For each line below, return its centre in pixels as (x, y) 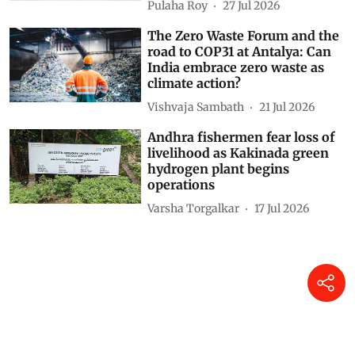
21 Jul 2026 (287, 107)
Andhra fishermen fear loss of (241, 137)
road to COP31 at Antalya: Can (240, 52)
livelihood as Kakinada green (239, 153)
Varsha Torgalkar (194, 208)
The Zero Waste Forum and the (244, 36)
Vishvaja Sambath (196, 107)
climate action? (195, 83)
